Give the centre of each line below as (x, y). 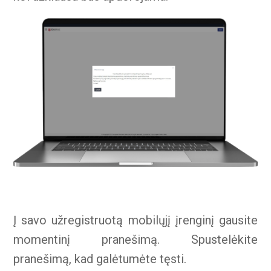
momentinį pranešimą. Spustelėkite (135, 239)
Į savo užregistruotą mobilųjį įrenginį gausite (135, 220)
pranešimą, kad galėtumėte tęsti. (100, 259)
